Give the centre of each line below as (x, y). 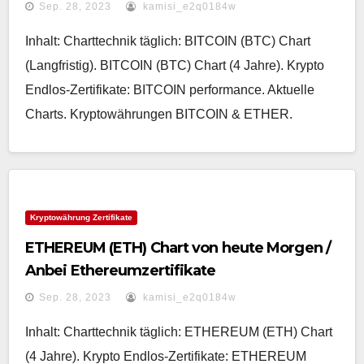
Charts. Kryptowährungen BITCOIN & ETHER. (159, 114)
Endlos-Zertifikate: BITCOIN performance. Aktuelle (170, 90)
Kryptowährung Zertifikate (81, 217)
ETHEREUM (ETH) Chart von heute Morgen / (178, 248)
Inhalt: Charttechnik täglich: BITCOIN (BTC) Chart (168, 41)
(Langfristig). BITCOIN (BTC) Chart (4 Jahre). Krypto (175, 65)
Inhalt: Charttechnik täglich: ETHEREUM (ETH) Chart (179, 332)
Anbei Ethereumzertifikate (121, 271)
